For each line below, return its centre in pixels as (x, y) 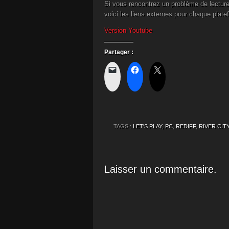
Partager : (119, 52)
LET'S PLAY (147, 126)
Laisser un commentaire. (161, 169)
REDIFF (186, 126)
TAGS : (123, 126)
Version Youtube (128, 30)
